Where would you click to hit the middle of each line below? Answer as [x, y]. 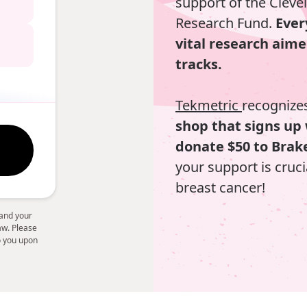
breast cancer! [220, 187]
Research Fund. [225, 23]
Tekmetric [209, 105]
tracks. [199, 64]
